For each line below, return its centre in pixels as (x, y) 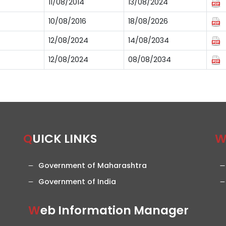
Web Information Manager (115, 211)
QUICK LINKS (65, 139)
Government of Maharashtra (93, 166)
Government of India (77, 182)
